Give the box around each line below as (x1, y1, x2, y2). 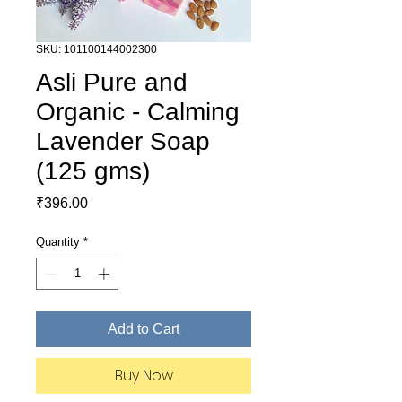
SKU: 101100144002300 (36, 43, 157, 56)
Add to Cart (108, 320, 179, 336)
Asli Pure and (36, 68, 188, 96)
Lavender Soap (36, 127, 210, 155)
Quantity (36, 235, 80, 249)
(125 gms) (36, 157, 150, 185)
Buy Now (114, 364, 173, 386)
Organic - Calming (36, 98, 240, 126)
